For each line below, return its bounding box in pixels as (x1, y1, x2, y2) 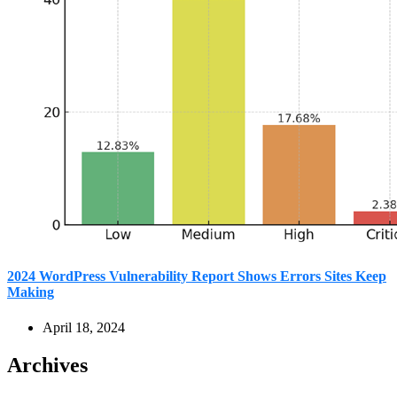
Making (7, 284, 54, 300)
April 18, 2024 (43, 319, 125, 335)
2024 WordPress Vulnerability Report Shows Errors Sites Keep (7, 269, 386, 284)
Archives (7, 353, 88, 377)
